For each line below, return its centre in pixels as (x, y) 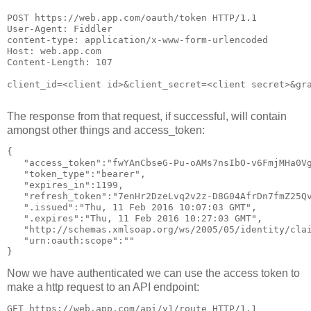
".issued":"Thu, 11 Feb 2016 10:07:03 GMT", (132, 208)
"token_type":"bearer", (76, 174)
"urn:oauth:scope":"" (71, 241)
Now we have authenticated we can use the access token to (153, 274)
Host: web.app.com (54, 51)
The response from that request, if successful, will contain (147, 117)
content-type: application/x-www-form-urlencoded (137, 40)
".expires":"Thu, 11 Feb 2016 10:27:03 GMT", (135, 219)
